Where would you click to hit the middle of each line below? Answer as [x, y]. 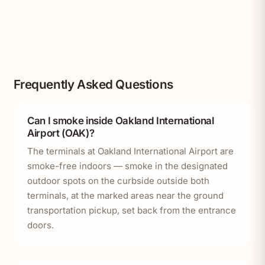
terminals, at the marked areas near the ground [125, 196]
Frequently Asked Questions [93, 85]
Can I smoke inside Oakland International [121, 120]
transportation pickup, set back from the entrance [132, 211]
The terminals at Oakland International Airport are [130, 151]
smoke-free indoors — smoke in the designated [127, 166]
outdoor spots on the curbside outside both [118, 181]
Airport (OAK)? [61, 133]
